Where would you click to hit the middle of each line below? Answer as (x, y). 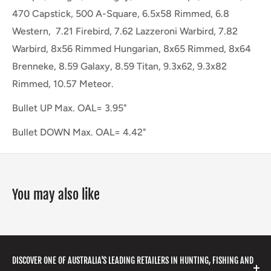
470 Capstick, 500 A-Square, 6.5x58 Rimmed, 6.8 (121, 14)
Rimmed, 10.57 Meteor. (63, 84)
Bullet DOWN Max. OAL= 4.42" (79, 132)
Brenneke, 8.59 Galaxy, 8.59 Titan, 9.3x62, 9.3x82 (119, 67)
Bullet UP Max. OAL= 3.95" (70, 108)
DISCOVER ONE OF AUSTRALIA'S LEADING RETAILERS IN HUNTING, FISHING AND (133, 261)
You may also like (56, 195)
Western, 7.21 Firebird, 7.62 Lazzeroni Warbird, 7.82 (125, 31)
